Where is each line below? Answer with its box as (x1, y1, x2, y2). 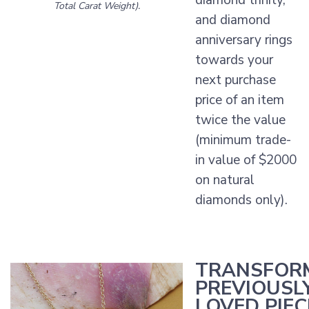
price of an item (195, 91, 284, 110)
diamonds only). (195, 191, 288, 210)
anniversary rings (195, 31, 292, 50)
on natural (195, 171, 255, 190)
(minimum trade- (195, 131, 291, 150)
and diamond (195, 11, 270, 30)
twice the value (195, 111, 286, 130)
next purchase (195, 71, 276, 90)
